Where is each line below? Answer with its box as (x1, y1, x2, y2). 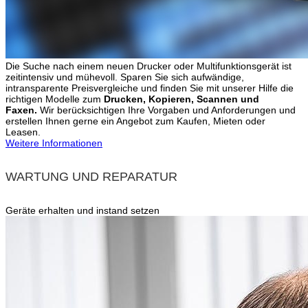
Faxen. (5, 104, 37, 116)
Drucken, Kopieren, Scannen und (104, 93, 259, 105)
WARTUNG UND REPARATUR (5, 169, 177, 184)
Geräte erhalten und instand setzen (5, 204, 159, 216)
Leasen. (5, 126, 41, 138)
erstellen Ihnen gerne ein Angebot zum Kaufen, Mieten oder (5, 115, 265, 127)
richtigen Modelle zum (5, 93, 104, 105)
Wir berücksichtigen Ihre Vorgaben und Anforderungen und (37, 104, 296, 116)
